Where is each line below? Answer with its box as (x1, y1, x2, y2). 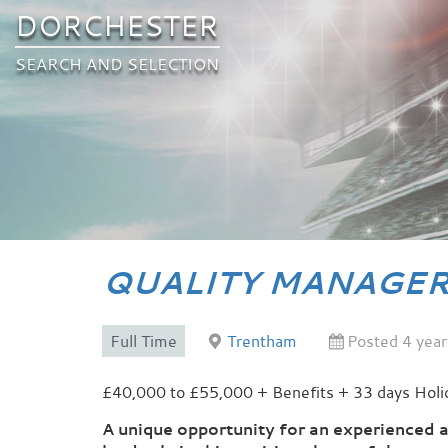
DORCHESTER (15, 6, 218, 44)
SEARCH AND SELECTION (15, 53, 219, 75)
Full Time (110, 330, 177, 352)
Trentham (227, 330, 297, 352)
